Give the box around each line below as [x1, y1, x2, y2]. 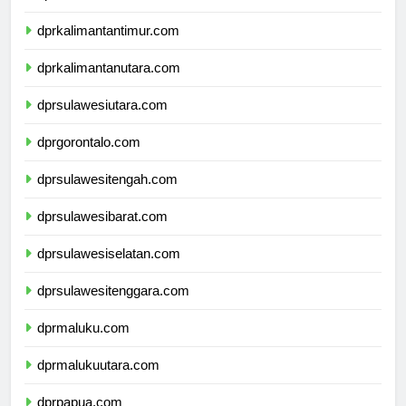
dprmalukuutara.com [37, 357, 159, 373]
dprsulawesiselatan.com [37, 246, 180, 262]
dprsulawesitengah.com [37, 171, 178, 188]
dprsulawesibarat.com [37, 208, 168, 225]
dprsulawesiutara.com [37, 97, 168, 113]
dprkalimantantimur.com [37, 23, 179, 39]
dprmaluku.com [37, 320, 130, 336]
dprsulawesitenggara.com [37, 283, 189, 299]
